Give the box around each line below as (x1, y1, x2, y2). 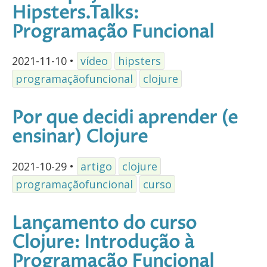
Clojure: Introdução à (12, 231, 194, 256)
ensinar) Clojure (12, 125, 148, 150)
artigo (80, 159, 112, 174)
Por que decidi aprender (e (12, 106, 238, 131)
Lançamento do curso (12, 212, 197, 237)
